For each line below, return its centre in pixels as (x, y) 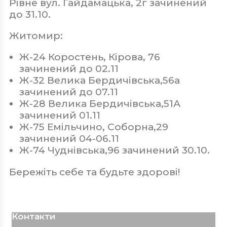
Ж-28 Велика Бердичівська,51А (100, 104)
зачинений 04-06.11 (70, 139)
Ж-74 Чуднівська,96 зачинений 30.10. (115, 150)
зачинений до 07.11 (70, 92)
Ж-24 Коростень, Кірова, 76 (90, 57)
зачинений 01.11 (61, 116)
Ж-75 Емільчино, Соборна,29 (94, 127)
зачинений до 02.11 (70, 69)
